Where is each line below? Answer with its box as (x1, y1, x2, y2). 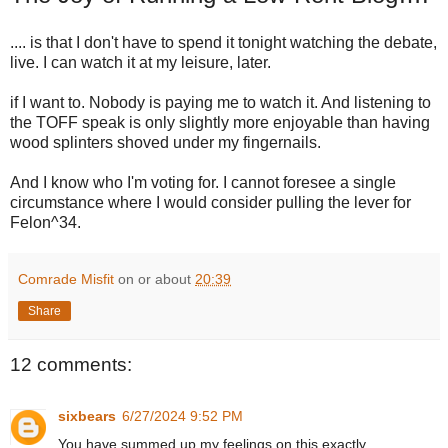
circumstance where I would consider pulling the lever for (10, 193, 411, 211)
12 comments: (10, 353, 132, 375)
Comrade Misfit (18, 270, 114, 287)
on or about (118, 270, 195, 287)
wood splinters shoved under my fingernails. (10, 133, 321, 151)
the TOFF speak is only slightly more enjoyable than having (10, 113, 430, 131)
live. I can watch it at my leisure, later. (10, 53, 271, 71)
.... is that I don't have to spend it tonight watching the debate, (10, 33, 437, 51)
